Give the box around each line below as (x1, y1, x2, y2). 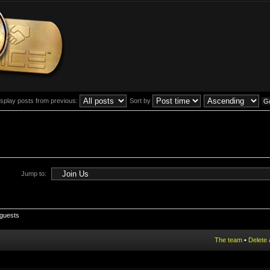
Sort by (130, 96, 152, 104)
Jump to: (21, 169, 46, 177)
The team (215, 236, 242, 244)
